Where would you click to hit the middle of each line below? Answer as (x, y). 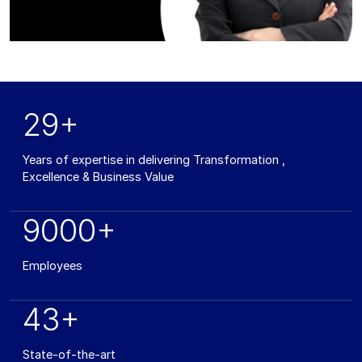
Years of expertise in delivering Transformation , (154, 159)
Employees (53, 265)
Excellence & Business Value (98, 176)
